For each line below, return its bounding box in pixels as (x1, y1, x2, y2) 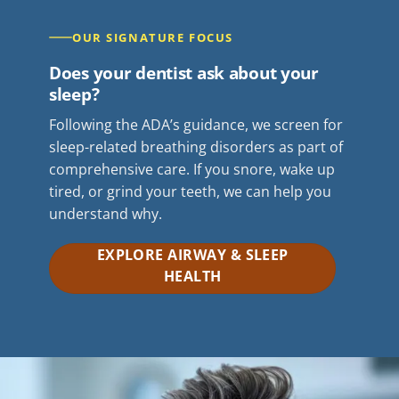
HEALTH (163, 266, 222, 287)
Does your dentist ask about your (49, 60, 319, 85)
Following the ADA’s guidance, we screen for (49, 114, 343, 134)
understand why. (49, 203, 162, 224)
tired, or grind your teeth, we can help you (49, 181, 331, 201)
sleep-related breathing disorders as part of (49, 136, 343, 157)
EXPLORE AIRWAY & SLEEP (96, 245, 289, 265)
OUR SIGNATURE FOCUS (72, 28, 233, 45)
